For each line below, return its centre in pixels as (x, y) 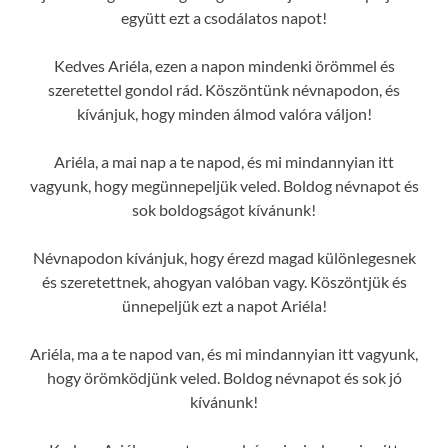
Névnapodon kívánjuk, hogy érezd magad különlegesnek (224, 258)
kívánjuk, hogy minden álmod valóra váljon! (224, 114)
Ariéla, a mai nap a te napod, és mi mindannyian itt (224, 162)
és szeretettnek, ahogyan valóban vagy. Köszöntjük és (224, 282)
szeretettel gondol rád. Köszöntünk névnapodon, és (224, 90)
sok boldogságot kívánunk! (224, 210)
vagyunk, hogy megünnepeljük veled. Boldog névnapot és (224, 186)
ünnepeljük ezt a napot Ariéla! (224, 306)
